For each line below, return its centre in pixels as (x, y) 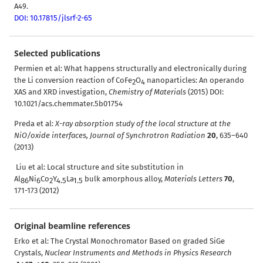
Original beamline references (72, 225)
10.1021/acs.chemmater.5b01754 (68, 103)
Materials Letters (193, 178)
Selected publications (57, 53)
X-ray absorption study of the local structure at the (142, 123)
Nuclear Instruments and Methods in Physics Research (138, 252)
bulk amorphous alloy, (124, 178)
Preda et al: (34, 123)
